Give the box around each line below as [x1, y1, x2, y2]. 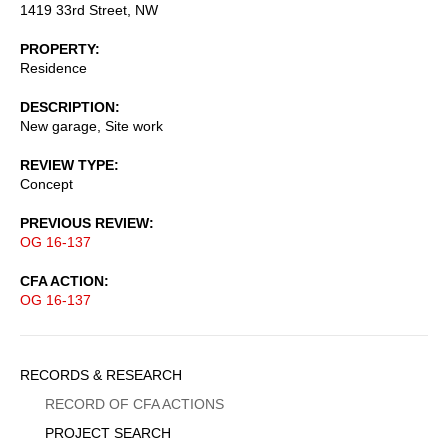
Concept [20, 175, 73, 192]
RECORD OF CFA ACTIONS [45, 395, 224, 412]
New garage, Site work [20, 117, 163, 134]
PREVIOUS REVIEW [20, 214, 149, 231]
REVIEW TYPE [20, 156, 114, 173]
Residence [20, 59, 87, 76]
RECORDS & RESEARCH [20, 366, 182, 383]
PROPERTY [20, 40, 95, 57]
